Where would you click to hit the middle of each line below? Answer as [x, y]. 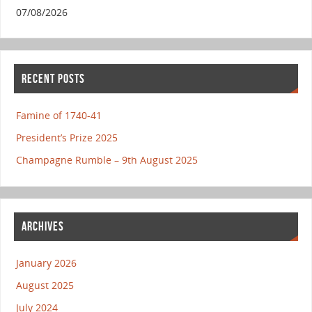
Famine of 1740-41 [58, 115]
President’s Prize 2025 [67, 137]
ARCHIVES [42, 227]
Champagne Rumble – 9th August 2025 [107, 159]
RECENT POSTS [53, 79]
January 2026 [46, 263]
